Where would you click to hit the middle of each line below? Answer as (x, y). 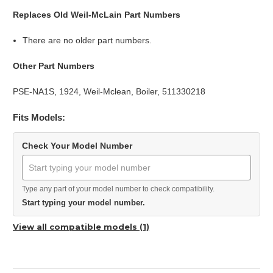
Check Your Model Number (77, 146)
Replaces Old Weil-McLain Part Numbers (97, 15)
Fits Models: (39, 118)
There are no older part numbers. (87, 41)
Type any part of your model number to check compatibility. (118, 189)
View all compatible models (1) (81, 227)
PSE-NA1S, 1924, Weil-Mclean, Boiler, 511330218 (109, 92)
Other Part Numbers (54, 66)
